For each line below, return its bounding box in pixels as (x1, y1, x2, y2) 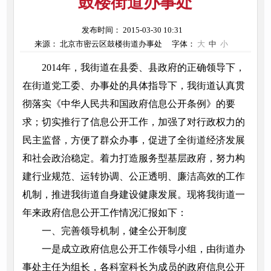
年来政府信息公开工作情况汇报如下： (22, 207, 187, 218)
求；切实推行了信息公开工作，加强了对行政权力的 (22, 117, 245, 128)
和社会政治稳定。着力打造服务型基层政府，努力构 (22, 153, 245, 164)
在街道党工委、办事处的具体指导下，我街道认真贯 (22, 80, 245, 91)
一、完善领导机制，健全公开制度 (41, 226, 187, 237)
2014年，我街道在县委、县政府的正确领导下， (41, 62, 245, 73)
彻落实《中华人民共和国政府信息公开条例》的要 (22, 99, 235, 109)
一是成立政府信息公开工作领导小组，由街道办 (41, 244, 245, 255)
